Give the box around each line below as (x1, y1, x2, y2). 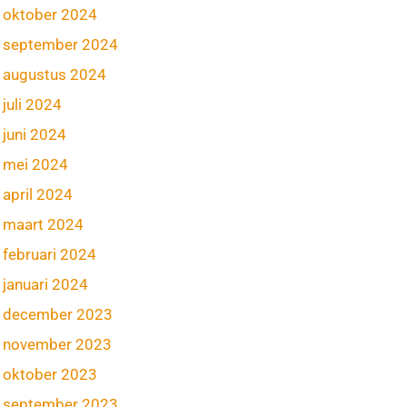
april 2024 (3, 185, 74, 203)
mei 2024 (3, 155, 69, 174)
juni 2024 (3, 125, 67, 144)
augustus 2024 (3, 65, 107, 84)
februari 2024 (3, 245, 97, 263)
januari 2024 (3, 275, 89, 293)
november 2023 (3, 335, 113, 353)
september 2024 (3, 35, 119, 54)
